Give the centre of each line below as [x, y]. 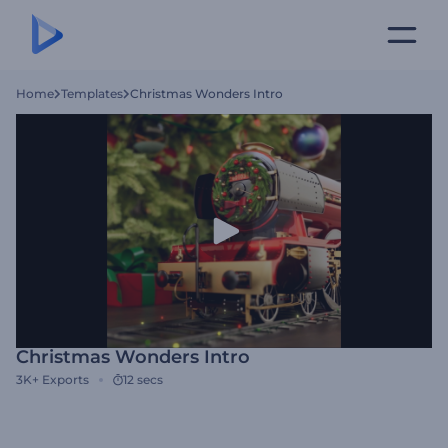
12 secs [143, 379]
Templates [92, 93]
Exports [65, 379]
